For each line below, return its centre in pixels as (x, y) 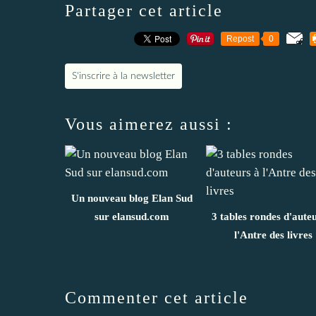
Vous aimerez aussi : (149, 124)
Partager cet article (144, 11)
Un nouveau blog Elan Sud (132, 199)
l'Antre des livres (273, 235)
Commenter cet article (157, 298)
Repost (240, 39)
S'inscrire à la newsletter (123, 77)
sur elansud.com (132, 217)
